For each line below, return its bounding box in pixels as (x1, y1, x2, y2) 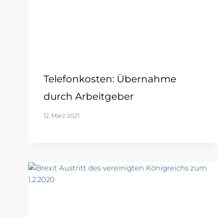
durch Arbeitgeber (44, 91, 134, 103)
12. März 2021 (44, 112, 79, 120)
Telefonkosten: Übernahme (44, 73, 176, 85)
